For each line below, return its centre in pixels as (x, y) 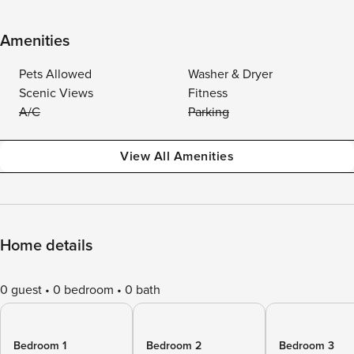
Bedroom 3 (307, 346)
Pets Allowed (55, 74)
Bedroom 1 (40, 346)
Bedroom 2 (174, 346)
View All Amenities (177, 156)
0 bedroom (83, 290)
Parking (209, 112)
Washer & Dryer (230, 74)
